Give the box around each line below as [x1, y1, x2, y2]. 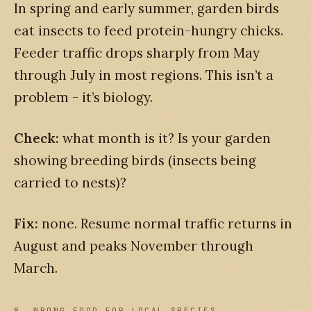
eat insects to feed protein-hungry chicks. [14, 22, 283, 40]
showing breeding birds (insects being [14, 152, 256, 169]
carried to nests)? [14, 174, 126, 191]
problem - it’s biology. [14, 89, 153, 106]
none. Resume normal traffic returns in [38, 215, 292, 232]
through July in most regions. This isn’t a [14, 67, 274, 84]
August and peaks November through [14, 237, 253, 254]
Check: [14, 130, 59, 146]
